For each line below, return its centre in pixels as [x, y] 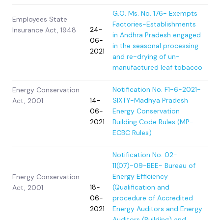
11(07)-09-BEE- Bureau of [154, 166]
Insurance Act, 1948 [44, 30]
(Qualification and [141, 187]
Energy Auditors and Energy [157, 209]
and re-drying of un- [146, 57]
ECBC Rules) [132, 133]
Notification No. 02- [145, 155]
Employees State [40, 19]
